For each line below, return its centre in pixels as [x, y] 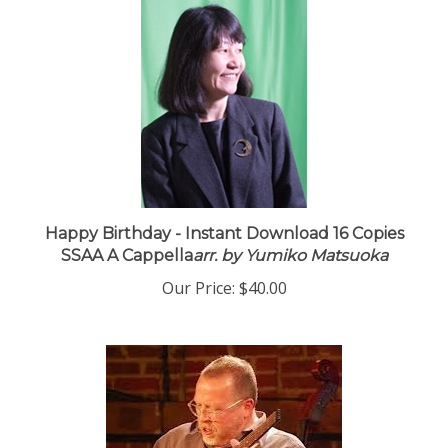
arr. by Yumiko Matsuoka [290, 264]
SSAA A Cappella [126, 264]
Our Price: [198, 297]
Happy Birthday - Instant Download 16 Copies [224, 242]
